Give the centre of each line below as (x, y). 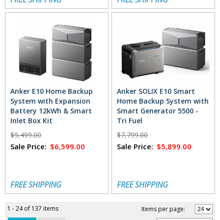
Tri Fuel (130, 120)
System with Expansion (50, 101)
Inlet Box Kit (31, 120)
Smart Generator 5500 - (158, 110)
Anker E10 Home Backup (52, 91)
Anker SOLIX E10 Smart (156, 91)
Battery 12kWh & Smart (51, 110)
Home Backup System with (163, 101)
